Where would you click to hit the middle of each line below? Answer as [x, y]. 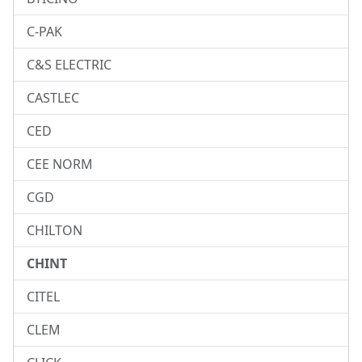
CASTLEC [53, 98]
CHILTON [55, 231]
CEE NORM [60, 164]
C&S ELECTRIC [69, 65]
